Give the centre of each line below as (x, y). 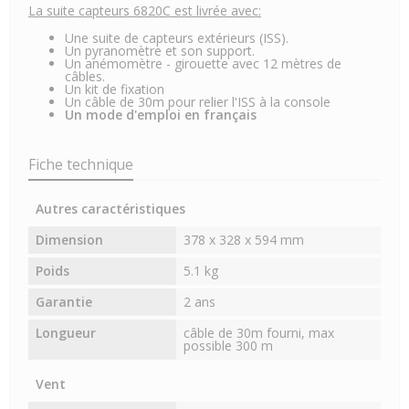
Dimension (69, 240)
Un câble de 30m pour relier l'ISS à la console (198, 102)
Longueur (66, 333)
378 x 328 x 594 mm (244, 240)
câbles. (85, 77)
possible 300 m (229, 346)
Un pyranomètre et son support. (162, 51)
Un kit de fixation (115, 89)
